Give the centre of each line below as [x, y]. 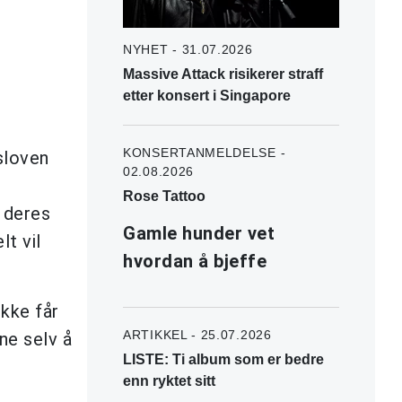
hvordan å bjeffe [195, 261]
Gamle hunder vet [199, 233]
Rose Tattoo [164, 196]
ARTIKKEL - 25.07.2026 [197, 334]
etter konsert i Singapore [207, 95]
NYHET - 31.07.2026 [188, 49]
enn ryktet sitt [169, 380]
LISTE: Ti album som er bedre [223, 359]
